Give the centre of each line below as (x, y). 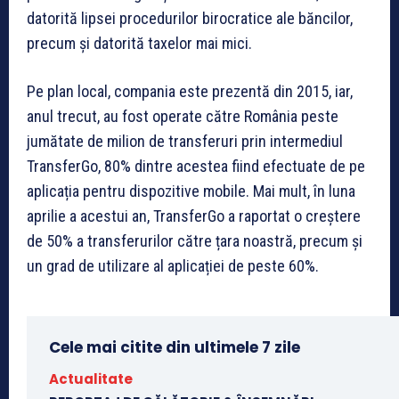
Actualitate (91, 379)
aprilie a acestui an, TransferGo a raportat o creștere (194, 216)
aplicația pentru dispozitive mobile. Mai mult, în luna (191, 191)
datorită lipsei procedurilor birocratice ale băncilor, (190, 19)
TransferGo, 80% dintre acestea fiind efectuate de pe (196, 167)
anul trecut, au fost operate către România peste (183, 117)
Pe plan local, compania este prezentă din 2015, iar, (190, 92)
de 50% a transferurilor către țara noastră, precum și (195, 241)
